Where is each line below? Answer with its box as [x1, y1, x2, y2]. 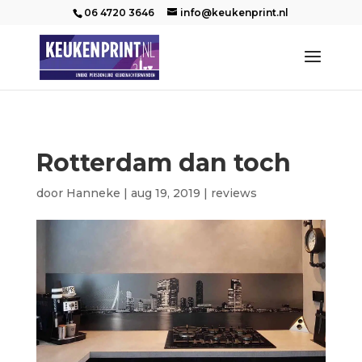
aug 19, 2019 [130, 186, 200, 200]
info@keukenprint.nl [180, 6, 289, 19]
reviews [210, 186, 257, 200]
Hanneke [65, 186, 120, 200]
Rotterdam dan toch [36, 148, 291, 178]
